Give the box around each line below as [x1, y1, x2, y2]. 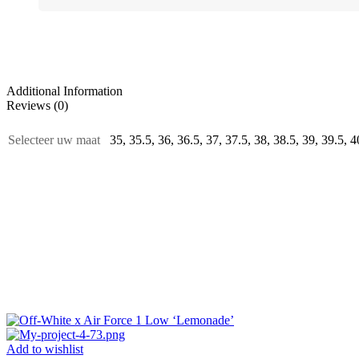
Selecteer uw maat [8, 133, 100, 147]
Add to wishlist [6, 342, 83, 356]
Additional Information [6, 84, 123, 98]
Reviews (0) [6, 99, 68, 112]
